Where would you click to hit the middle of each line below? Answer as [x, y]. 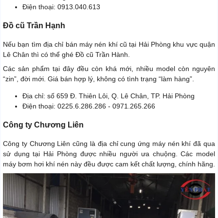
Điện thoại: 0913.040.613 [61, 7]
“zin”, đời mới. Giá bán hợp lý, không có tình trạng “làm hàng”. [99, 79]
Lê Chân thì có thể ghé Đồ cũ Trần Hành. [66, 55]
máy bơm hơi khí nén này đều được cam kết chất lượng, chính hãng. [109, 164]
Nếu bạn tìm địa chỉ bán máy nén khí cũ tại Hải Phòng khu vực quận [109, 45]
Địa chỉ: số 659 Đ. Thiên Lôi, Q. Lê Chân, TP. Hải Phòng [109, 96]
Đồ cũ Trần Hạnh [34, 26]
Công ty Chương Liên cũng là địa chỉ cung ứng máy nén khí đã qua [109, 144]
